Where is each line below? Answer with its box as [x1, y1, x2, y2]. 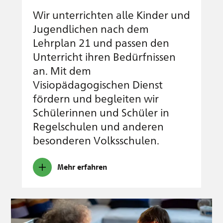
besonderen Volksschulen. [33, 133, 161, 147]
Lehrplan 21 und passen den [33, 36, 169, 50]
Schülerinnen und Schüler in [33, 106, 169, 119]
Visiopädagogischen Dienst [33, 78, 163, 92]
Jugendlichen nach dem [33, 22, 149, 36]
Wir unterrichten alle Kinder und [33, 8, 190, 22]
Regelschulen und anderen [33, 119, 164, 133]
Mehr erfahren [57, 162, 107, 172]
